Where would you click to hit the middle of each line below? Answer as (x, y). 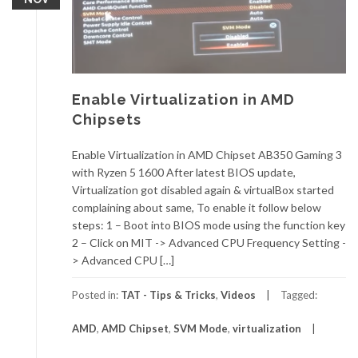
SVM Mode (201, 329)
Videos (238, 295)
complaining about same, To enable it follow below (197, 208)
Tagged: (299, 295)
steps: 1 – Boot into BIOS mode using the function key (209, 225)
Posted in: (96, 295)
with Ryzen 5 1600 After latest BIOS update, (184, 173)
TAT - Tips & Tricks (168, 295)
